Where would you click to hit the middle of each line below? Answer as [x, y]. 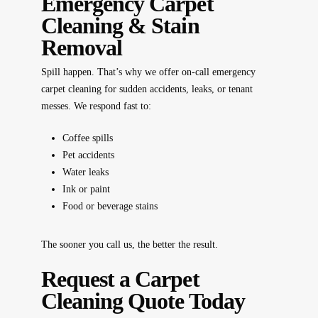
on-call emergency [218, 72]
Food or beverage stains [110, 207]
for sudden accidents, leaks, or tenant [177, 89]
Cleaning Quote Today [143, 302]
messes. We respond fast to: [96, 106]
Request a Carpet [120, 280]
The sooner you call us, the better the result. [129, 245]
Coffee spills [87, 138]
